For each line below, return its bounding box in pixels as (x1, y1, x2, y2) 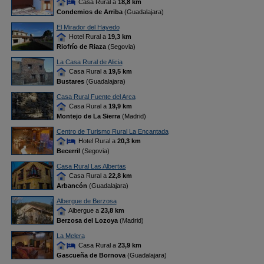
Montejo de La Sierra (56, 113, 120, 120)
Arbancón (56, 182, 87, 190)
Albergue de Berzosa (56, 197, 117, 204)
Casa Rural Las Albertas (56, 163, 126, 170)
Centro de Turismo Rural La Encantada (56, 128, 169, 135)
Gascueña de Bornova (56, 252, 126, 259)
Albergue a (67, 207, 101, 214)
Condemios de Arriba (56, 8, 123, 16)
